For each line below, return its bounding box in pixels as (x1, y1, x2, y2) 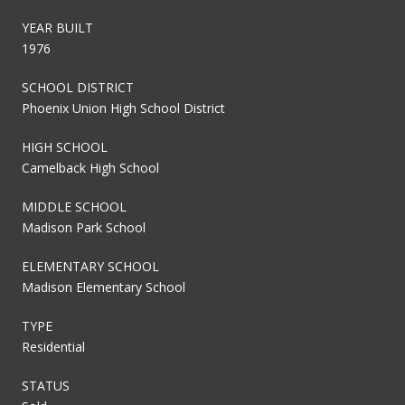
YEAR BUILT (22, 18, 93, 36)
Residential (22, 337, 85, 355)
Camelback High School (22, 158, 159, 176)
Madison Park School (22, 218, 146, 236)
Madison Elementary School (22, 278, 185, 296)
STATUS (22, 376, 70, 394)
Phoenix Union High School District (22, 99, 225, 117)
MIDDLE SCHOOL (22, 197, 127, 215)
